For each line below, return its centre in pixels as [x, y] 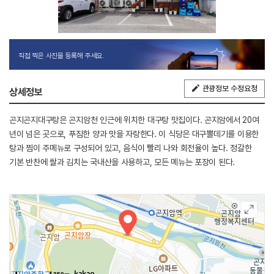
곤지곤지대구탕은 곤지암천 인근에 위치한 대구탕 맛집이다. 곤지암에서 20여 [134, 120]
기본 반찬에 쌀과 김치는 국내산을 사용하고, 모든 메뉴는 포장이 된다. [122, 162]
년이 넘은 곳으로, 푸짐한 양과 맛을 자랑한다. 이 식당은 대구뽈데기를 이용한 [134, 134]
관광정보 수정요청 [230, 88]
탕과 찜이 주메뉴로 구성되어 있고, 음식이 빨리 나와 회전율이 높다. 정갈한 [131, 148]
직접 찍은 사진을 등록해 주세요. [61, 55]
